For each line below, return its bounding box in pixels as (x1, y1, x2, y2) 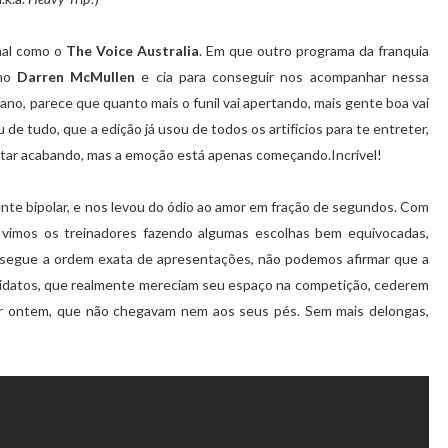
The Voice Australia (66, 42, 199, 60)
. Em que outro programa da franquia (199, 42, 429, 60)
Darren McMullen (16, 68, 136, 86)
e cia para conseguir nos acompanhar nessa (135, 68, 430, 86)
